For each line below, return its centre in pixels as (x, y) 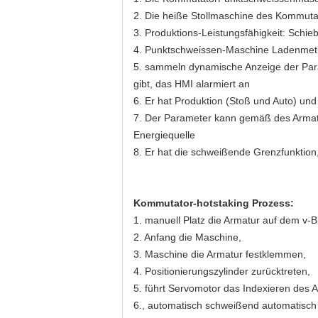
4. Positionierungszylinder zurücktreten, (222, 271)
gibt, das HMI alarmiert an (192, 84)
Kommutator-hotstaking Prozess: (214, 203)
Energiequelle (164, 135)
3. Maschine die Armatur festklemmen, (220, 254)
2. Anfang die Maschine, (187, 237)
